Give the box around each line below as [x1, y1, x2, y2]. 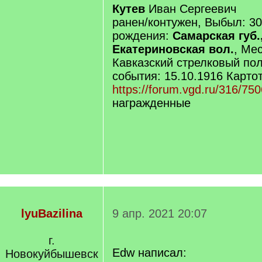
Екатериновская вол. [112, 43, 234, 56]
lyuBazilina [20, 207, 82, 220]
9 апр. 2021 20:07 [112, 207, 207, 220]
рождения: [112, 29, 173, 42]
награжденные [112, 96, 191, 109]
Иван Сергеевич [149, 2, 236, 15]
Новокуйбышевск [5, 247, 98, 260]
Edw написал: [112, 246, 187, 259]
